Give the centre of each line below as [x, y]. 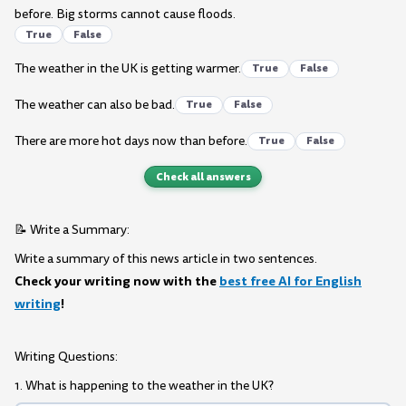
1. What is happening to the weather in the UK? [144, 386]
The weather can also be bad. [95, 105]
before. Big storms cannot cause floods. [125, 14]
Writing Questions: [66, 357]
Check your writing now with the [117, 280]
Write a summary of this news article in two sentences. [166, 258]
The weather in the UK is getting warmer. [128, 69]
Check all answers [203, 176]
